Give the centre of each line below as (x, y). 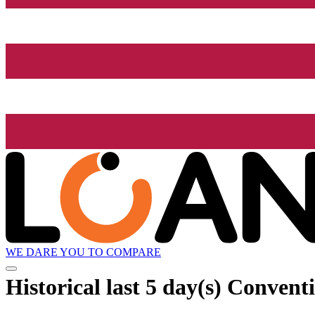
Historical (56, 287)
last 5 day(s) (164, 287)
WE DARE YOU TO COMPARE (83, 252)
